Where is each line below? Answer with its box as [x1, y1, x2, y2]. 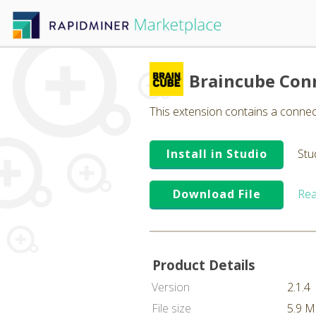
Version [152, 279, 190, 295]
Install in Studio [166, 146, 267, 162]
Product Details [152, 256, 255, 274]
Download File [172, 186, 261, 202]
